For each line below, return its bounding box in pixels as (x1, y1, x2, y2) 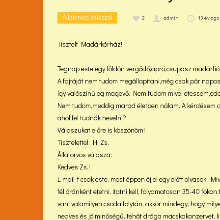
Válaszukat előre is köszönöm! (57, 125, 145, 135)
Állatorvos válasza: (57, 150, 112, 159)
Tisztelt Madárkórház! (57, 39, 122, 49)
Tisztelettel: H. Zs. (57, 137, 109, 147)
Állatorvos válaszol (62, 14, 112, 21)
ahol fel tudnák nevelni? (57, 113, 126, 122)
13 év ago (197, 14, 219, 21)
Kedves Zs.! (57, 162, 90, 171)
